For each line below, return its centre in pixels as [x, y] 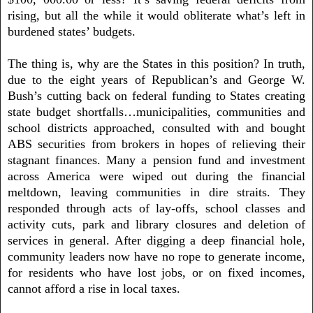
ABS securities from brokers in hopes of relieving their [156, 144]
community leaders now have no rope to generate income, [156, 256]
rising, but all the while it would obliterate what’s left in [156, 15]
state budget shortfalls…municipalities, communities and [156, 111]
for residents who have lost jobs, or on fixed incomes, [156, 272]
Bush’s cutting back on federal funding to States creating [156, 95]
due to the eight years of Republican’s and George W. [156, 79]
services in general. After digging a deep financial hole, [156, 240]
